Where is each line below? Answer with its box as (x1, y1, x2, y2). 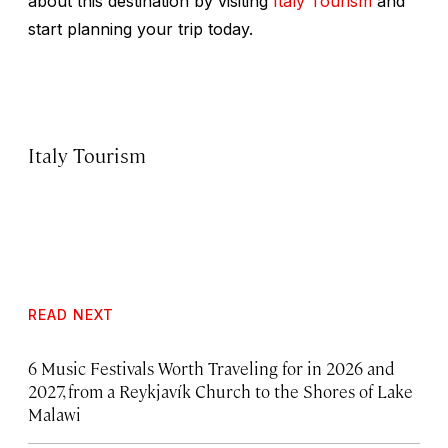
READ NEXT (28, 305, 114, 323)
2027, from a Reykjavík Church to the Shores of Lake (28, 379, 413, 402)
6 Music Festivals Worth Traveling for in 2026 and (28, 356, 394, 379)
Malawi (28, 402, 81, 425)
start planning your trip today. (28, 18, 253, 39)
